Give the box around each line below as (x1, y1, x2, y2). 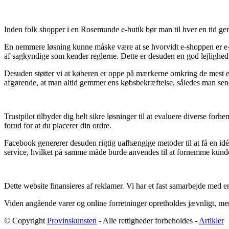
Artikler (199, 216, 224, 225)
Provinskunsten (47, 216, 97, 225)
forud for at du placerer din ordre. (4, 121, 111, 130)
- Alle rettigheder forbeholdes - (97, 216, 199, 225)
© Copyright (4, 216, 47, 225)
